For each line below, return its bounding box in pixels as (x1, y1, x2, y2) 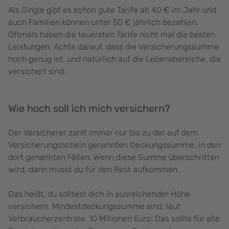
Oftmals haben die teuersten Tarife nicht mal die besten (8, 30, 215, 40)
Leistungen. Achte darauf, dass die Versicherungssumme (8, 42, 219, 52)
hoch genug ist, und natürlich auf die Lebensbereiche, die (8, 54, 221, 64)
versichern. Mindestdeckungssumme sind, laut (8, 201, 180, 212)
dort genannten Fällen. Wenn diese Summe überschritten (8, 152, 219, 163)
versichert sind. (8, 66, 68, 77)
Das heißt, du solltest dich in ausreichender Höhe (8, 189, 190, 199)
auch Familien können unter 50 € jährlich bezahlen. (8, 17, 198, 28)
